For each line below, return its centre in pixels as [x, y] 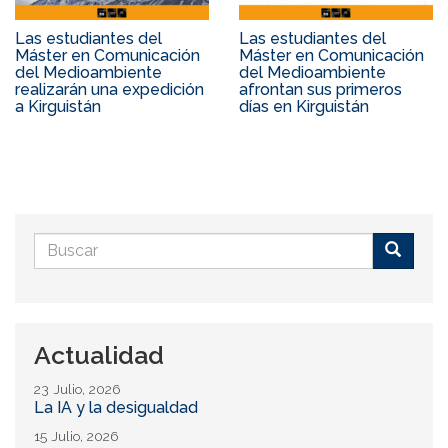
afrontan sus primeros [320, 89]
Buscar [60, 280]
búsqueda [94, 299]
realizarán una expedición [109, 89]
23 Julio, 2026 [77, 388]
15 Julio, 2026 [76, 435]
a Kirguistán [58, 106]
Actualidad [99, 354]
